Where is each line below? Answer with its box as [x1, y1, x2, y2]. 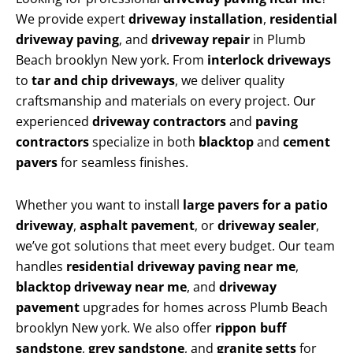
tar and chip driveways [32, 72, 175, 90]
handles [16, 258, 66, 276]
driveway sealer [217, 217, 316, 235]
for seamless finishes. [58, 154, 188, 172]
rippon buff [215, 319, 286, 337]
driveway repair [151, 31, 250, 49]
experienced [16, 113, 92, 131]
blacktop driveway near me [16, 278, 187, 296]
